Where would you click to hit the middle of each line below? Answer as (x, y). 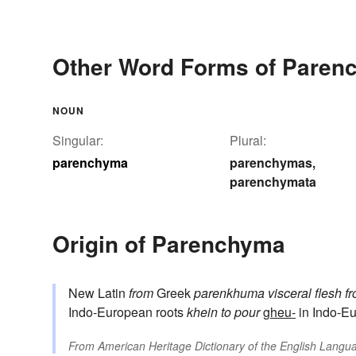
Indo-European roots (128, 312)
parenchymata (273, 182)
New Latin (99, 293)
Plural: (248, 141)
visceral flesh (305, 293)
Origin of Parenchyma (169, 244)
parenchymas (271, 163)
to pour (240, 312)
